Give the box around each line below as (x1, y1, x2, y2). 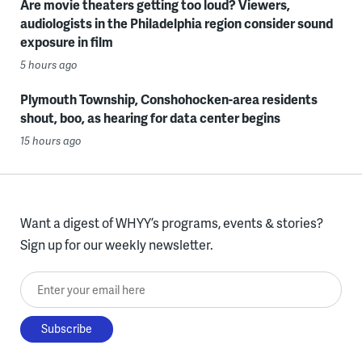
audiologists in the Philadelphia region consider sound (19, 14, 333, 32)
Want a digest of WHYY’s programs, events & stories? (19, 213, 323, 232)
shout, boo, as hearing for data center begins (19, 108, 280, 127)
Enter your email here (19, 273, 144, 292)
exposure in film (19, 32, 113, 51)
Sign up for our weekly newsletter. (19, 235, 213, 254)
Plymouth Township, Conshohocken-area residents (19, 90, 318, 108)
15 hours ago (19, 133, 82, 148)
